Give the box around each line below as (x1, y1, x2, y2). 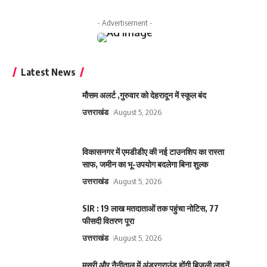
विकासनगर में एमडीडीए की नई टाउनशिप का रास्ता (82, 147, 224, 157)
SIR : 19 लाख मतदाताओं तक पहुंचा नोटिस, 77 (82, 203, 219, 214)
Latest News (20, 66, 76, 79)
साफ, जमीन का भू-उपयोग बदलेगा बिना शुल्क (82, 159, 208, 170)
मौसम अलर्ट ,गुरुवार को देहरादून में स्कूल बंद (82, 90, 206, 101)
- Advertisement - (97, 18, 153, 28)
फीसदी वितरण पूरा (82, 216, 134, 226)
